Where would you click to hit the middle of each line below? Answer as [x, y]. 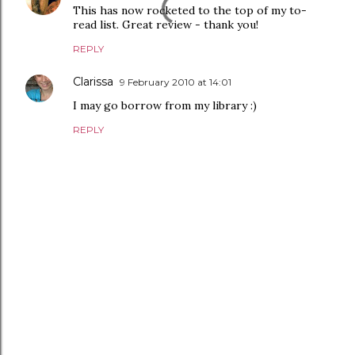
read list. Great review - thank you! [166, 25]
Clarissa [93, 82]
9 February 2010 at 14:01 [176, 82]
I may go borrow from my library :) [165, 105]
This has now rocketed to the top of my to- [190, 10]
